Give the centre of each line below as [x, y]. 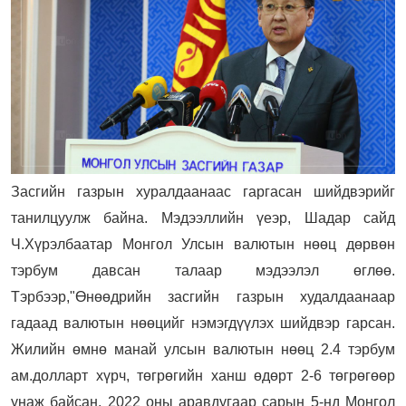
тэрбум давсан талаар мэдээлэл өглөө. [203, 270]
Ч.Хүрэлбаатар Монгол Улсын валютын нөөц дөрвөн [203, 244]
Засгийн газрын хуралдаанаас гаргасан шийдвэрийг [203, 191]
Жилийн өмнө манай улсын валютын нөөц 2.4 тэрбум [203, 349]
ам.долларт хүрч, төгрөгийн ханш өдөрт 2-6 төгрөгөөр [203, 375]
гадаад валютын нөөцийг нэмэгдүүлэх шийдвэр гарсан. [203, 323]
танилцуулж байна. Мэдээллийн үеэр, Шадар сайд [203, 217]
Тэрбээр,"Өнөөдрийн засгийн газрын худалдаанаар [203, 296]
